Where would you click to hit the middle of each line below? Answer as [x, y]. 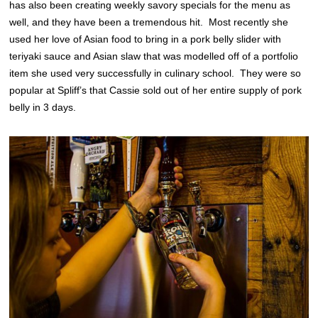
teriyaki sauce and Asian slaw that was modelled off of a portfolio [154, 56]
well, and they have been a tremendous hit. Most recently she [149, 22]
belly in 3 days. [43, 107]
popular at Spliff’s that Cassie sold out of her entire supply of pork [156, 90]
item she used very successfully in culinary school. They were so [155, 73]
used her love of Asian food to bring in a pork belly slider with [146, 39]
